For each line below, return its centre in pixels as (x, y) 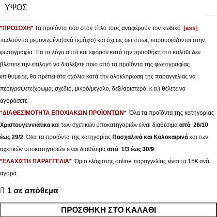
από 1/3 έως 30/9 (131, 149)
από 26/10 (194, 125)
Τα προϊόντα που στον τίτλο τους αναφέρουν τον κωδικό (109, 28)
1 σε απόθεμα (33, 190)
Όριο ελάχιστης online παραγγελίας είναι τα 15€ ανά (142, 161)
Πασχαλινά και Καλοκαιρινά (150, 137)
